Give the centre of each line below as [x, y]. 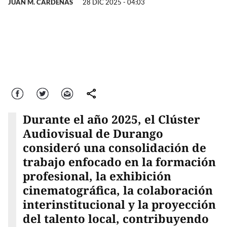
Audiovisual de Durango [93, 133]
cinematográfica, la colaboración [118, 190]
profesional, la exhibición [97, 176]
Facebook [20, 93]
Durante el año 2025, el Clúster [111, 119]
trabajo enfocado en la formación [119, 162]
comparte [93, 93]
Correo [67, 93]
